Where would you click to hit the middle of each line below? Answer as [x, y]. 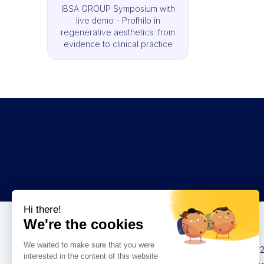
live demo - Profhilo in [118, 20]
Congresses [222, 228]
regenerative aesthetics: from [118, 32]
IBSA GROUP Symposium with [118, 9]
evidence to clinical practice [118, 44]
